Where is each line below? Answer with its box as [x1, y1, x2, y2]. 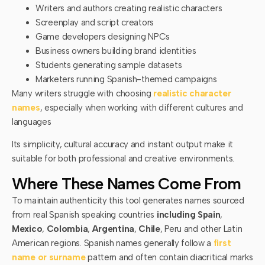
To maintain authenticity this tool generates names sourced [12, 195, 244, 206]
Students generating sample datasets [35, 59, 182, 70]
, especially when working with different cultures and [40, 102, 243, 113]
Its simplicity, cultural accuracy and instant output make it [12, 139, 234, 150]
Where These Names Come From [12, 173, 241, 193]
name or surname [12, 251, 86, 263]
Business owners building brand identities [35, 45, 196, 56]
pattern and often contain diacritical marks [85, 251, 253, 263]
